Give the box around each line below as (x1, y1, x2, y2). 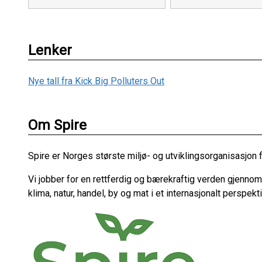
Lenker (28, 42, 72, 58)
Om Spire (28, 116, 87, 133)
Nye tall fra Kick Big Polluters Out (28, 75, 164, 87)
